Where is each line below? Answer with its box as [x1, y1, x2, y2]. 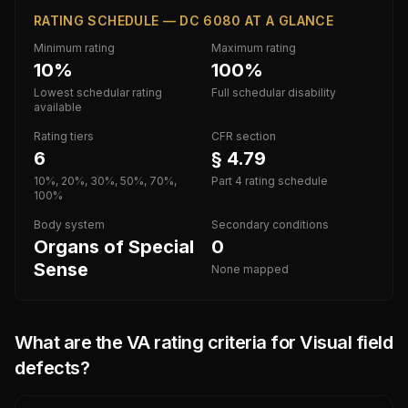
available [34, 100, 82, 114]
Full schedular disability [211, 86, 336, 99]
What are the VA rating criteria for [15, 331, 300, 353]
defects [15, 357, 80, 379]
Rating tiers [34, 129, 94, 143]
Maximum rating [211, 41, 296, 55]
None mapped [211, 262, 289, 276]
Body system [34, 218, 105, 231]
